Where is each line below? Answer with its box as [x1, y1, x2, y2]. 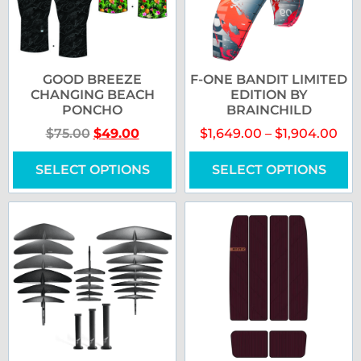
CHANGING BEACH [30, 86, 155, 102]
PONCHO [62, 102, 122, 118]
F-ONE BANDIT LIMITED [190, 71, 347, 87]
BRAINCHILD [226, 102, 312, 118]
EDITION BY [230, 86, 308, 102]
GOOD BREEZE [43, 71, 142, 87]
